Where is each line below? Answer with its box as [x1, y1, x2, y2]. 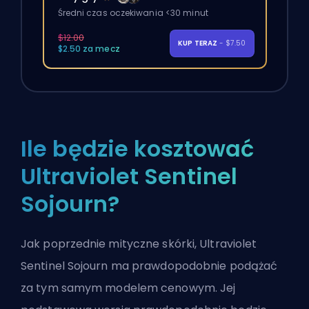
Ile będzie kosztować [21, 132, 254, 164]
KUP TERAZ [177, 38, 219, 49]
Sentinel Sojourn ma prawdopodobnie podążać [21, 257, 278, 274]
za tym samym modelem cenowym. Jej [21, 279, 236, 296]
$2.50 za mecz [57, 43, 120, 55]
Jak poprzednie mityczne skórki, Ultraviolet [21, 235, 257, 252]
